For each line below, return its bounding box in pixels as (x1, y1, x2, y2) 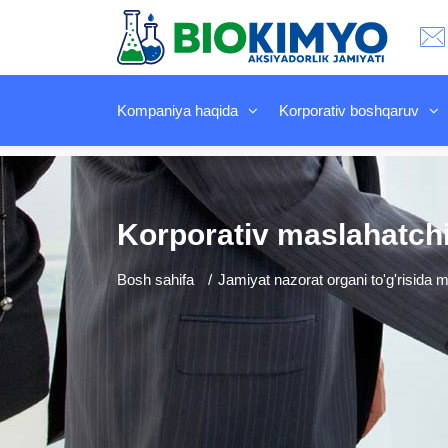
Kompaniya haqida (117, 102, 238, 119)
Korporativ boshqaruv (278, 102, 419, 119)
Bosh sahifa (117, 271, 194, 288)
